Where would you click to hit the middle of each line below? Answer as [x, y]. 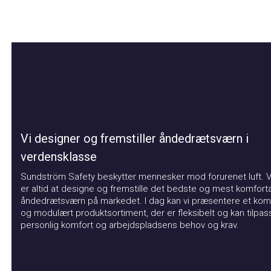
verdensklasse [47, 157]
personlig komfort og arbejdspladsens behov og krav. [118, 225]
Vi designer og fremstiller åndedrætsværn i [123, 139]
